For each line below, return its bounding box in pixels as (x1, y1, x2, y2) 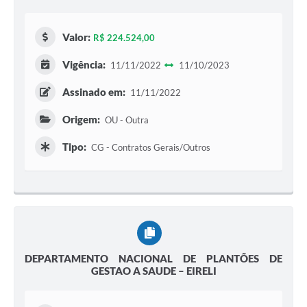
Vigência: (62, 58, 106, 71)
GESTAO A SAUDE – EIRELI (90, 265, 217, 278)
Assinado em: (62, 86, 125, 99)
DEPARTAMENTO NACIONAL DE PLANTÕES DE (25, 252, 282, 265)
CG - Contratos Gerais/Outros (88, 142, 210, 153)
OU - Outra (102, 114, 149, 126)
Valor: (62, 31, 90, 44)
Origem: (62, 113, 100, 126)
